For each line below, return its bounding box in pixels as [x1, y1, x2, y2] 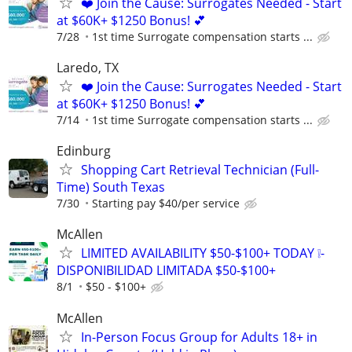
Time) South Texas [57, 178, 165, 196]
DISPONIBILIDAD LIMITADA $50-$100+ [57, 262, 276, 280]
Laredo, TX [57, 59, 119, 77]
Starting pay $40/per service [92, 196, 240, 211]
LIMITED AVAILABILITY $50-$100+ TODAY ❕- [81, 244, 324, 262]
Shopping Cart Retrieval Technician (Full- [81, 161, 319, 179]
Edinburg [57, 142, 111, 160]
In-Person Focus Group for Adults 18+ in [81, 328, 317, 346]
